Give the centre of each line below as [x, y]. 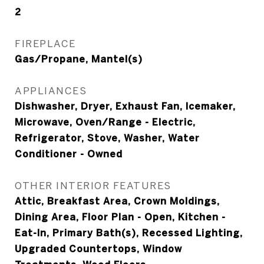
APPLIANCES [51, 90]
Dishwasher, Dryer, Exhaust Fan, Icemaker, [125, 106]
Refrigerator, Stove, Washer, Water [107, 138]
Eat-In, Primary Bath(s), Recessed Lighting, [129, 233]
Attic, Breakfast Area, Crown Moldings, [117, 201]
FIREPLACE [45, 43]
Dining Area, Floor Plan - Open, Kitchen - [120, 217]
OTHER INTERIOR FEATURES [93, 185]
